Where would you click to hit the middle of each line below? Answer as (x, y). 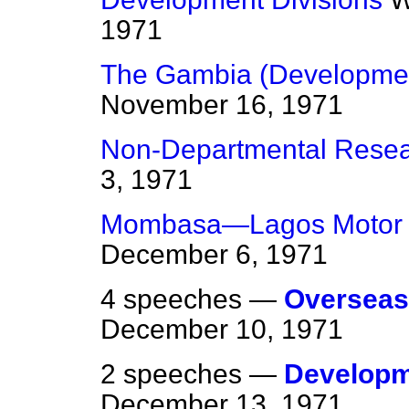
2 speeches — (192, 374)
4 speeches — (192, 299)
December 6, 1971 (214, 255)
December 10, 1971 (222, 330)
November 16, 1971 (222, 105)
